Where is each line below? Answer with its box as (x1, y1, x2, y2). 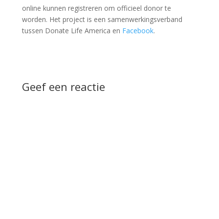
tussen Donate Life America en (22, 26, 122, 35)
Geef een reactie (22, 79, 105, 94)
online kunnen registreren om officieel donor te (22, 3, 171, 13)
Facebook (122, 26, 153, 35)
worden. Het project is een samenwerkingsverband (22, 15, 182, 24)
